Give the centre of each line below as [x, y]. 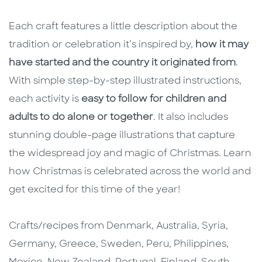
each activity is [45, 100]
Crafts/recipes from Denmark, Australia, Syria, [118, 227]
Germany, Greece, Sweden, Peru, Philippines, [119, 245]
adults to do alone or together [81, 118]
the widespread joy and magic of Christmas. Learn [130, 154]
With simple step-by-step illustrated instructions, [125, 82]
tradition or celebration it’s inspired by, [102, 45]
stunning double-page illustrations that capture [122, 136]
